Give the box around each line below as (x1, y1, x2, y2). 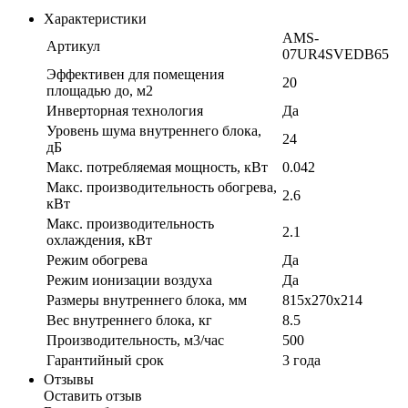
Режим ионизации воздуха (46, 272, 212, 289)
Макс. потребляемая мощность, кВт (46, 159, 268, 176)
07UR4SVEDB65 (282, 46, 389, 63)
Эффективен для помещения (46, 66, 224, 83)
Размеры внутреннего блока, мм (46, 292, 247, 309)
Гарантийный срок (46, 352, 164, 369)
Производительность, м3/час (46, 332, 224, 349)
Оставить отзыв (44, 388, 142, 404)
